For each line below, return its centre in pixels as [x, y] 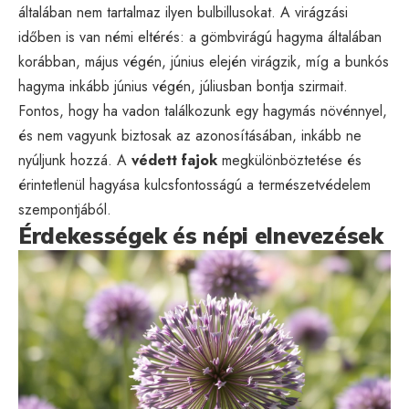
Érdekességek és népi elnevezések [201, 235]
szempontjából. [65, 209]
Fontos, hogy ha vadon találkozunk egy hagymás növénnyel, [203, 110]
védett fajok [174, 160]
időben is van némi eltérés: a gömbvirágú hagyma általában [200, 37]
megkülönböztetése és [289, 160]
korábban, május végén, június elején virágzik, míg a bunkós [204, 61]
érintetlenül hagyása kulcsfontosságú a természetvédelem [194, 184]
